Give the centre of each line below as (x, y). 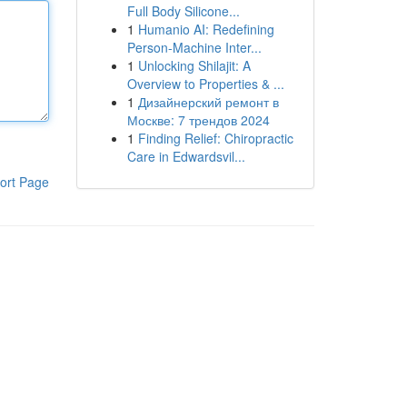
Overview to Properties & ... (205, 84)
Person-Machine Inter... (194, 47)
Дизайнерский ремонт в (208, 102)
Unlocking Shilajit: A (194, 65)
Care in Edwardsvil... (186, 156)
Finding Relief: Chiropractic (215, 138)
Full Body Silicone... (183, 11)
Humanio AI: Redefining (206, 29)
